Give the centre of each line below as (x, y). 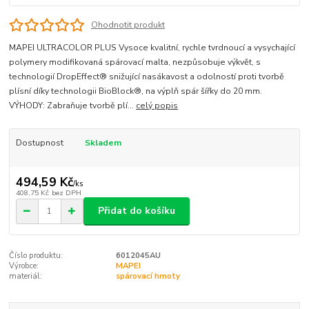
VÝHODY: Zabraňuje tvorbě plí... (73, 106)
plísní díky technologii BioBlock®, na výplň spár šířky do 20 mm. (136, 91)
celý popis (157, 106)
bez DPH (66, 192)
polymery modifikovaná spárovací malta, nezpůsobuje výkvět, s (135, 62)
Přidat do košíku (137, 211)
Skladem (103, 143)
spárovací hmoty (148, 276)
